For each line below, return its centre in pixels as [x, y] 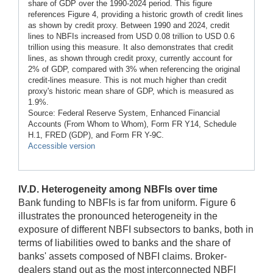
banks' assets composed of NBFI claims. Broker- [122, 256]
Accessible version [62, 146]
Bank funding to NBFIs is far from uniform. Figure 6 [127, 202]
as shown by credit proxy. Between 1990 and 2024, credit [129, 25]
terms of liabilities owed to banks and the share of [124, 243]
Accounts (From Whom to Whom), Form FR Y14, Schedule [132, 124]
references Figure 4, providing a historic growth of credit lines [136, 14]
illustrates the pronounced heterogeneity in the [118, 216]
